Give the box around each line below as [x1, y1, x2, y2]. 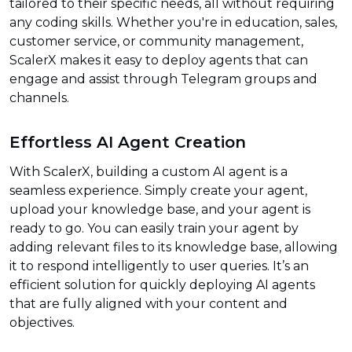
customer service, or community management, [9, 34, 303, 49]
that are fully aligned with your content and [9, 296, 288, 312]
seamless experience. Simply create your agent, [9, 183, 307, 199]
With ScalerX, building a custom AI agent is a [9, 164, 288, 180]
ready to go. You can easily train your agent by [9, 221, 299, 236]
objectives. [9, 315, 75, 331]
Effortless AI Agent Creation [9, 132, 246, 152]
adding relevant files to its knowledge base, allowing [9, 240, 338, 255]
